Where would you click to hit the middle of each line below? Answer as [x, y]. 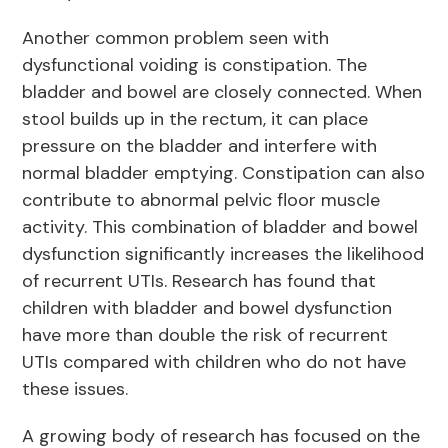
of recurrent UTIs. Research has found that [199, 281]
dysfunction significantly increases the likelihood [223, 254]
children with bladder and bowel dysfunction [207, 308]
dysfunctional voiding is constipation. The [195, 65]
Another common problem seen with [176, 38]
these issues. [78, 389]
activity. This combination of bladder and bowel [220, 227]
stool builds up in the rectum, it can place [195, 119]
